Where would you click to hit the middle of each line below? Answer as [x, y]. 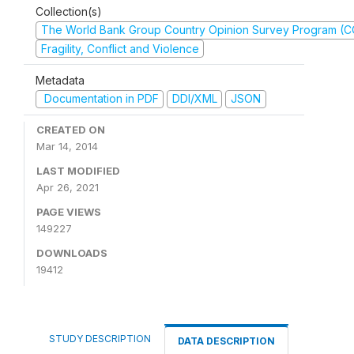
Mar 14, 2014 [67, 146]
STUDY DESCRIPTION [100, 338]
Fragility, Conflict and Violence [120, 48]
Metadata [60, 80]
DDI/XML [194, 98]
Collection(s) [69, 11]
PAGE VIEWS [69, 211]
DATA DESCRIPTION [226, 341]
